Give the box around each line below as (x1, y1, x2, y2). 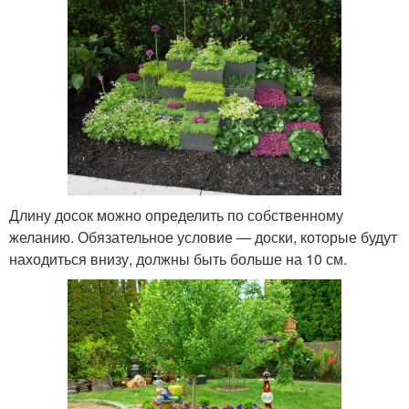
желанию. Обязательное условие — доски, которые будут (9, 225, 397, 247)
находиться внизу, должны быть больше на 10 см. (9, 247, 347, 269)
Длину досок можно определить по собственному (9, 204, 343, 225)
